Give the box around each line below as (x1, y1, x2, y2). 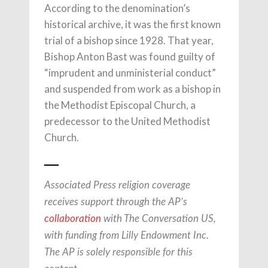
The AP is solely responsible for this (44, 246, 193, 257)
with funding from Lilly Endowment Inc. (44, 230, 209, 240)
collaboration (44, 213, 101, 224)
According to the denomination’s (44, 1, 190, 14)
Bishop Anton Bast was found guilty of (44, 50, 215, 63)
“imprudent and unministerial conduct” (44, 66, 216, 79)
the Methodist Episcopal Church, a (44, 98, 196, 111)
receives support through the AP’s (44, 196, 187, 207)
